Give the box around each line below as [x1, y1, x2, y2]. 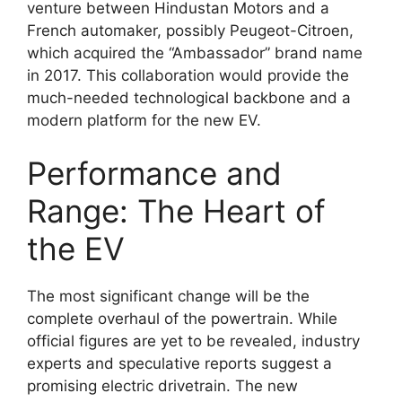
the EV [27, 230, 125, 268]
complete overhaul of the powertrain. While [27, 310, 337, 328]
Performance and [27, 154, 282, 193]
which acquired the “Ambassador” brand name [27, 43, 363, 62]
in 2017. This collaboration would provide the [27, 66, 349, 84]
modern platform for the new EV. [27, 110, 261, 129]
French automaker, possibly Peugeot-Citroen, [27, 21, 354, 39]
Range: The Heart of [27, 192, 326, 231]
